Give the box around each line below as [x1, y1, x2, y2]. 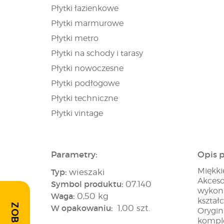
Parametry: [51, 149, 97, 160]
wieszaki [69, 167, 105, 177]
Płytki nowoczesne [51, 63, 123, 73]
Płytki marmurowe [51, 18, 123, 28]
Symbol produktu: [51, 179, 123, 189]
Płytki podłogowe [51, 78, 119, 88]
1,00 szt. [115, 203, 150, 213]
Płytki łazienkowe [51, 3, 118, 13]
